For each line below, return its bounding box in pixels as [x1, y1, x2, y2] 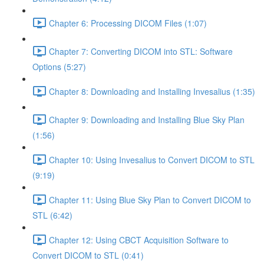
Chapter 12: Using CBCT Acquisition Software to [49, 233, 229, 246]
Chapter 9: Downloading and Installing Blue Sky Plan [49, 113, 245, 126]
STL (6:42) [32, 209, 72, 221]
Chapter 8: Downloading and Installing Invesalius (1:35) [49, 85, 255, 97]
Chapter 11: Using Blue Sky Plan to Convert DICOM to [49, 193, 251, 206]
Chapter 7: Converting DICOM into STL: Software [49, 45, 233, 57]
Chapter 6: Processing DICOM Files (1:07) [49, 16, 207, 29]
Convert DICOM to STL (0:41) [32, 249, 144, 261]
